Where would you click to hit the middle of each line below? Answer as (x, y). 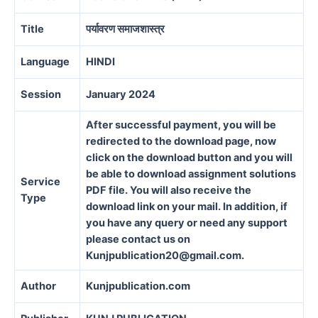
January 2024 (121, 94)
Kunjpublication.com (138, 286)
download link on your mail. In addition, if (187, 206)
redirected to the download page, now (181, 141)
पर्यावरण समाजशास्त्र (125, 29)
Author (38, 286)
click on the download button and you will (189, 157)
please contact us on (138, 239)
